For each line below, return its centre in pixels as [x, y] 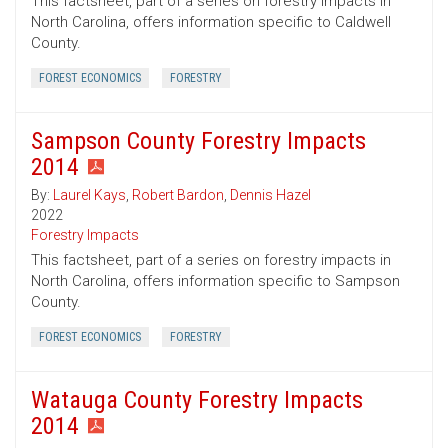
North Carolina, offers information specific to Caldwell [211, 22]
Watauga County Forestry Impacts [197, 400]
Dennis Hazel [270, 195]
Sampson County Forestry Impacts [198, 141]
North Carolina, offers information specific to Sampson [215, 281]
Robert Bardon [178, 195]
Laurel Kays [89, 195]
